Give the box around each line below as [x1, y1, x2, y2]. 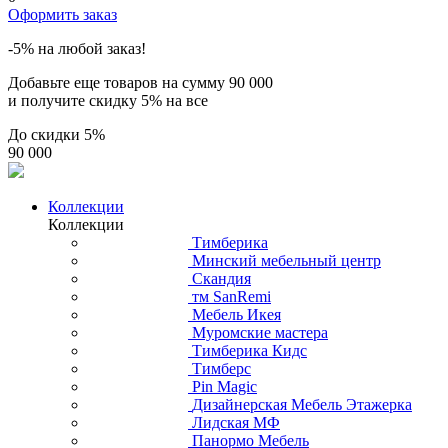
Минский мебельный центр [192, 251, 381, 269]
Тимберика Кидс [192, 341, 307, 359]
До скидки [8, 125, 84, 143]
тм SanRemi [192, 287, 271, 305]
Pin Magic [192, 377, 257, 395]
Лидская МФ [192, 413, 280, 431]
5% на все [141, 91, 208, 109]
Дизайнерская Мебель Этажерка [192, 395, 412, 413]
